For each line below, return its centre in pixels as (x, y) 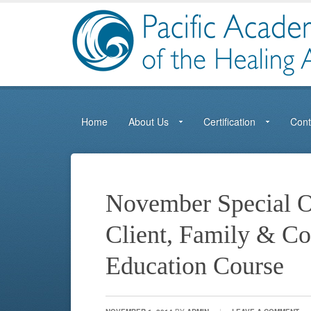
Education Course (195, 266)
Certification (229, 121)
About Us (149, 121)
